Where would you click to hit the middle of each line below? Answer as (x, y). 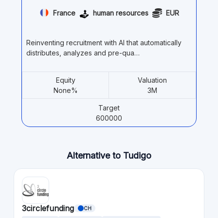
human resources (120, 13)
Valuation (152, 80)
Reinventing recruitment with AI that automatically (104, 42)
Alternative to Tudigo (109, 155)
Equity (65, 80)
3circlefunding (48, 208)
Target (109, 108)
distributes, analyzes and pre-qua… (83, 53)
